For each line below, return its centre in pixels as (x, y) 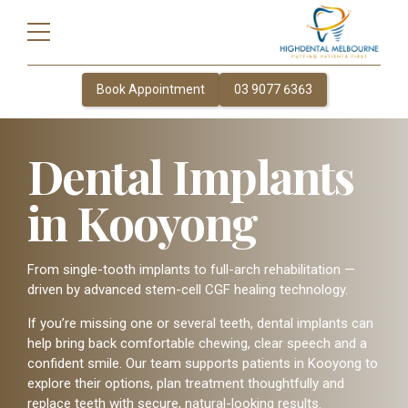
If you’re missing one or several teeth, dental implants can (200, 323)
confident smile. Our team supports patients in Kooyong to (203, 363)
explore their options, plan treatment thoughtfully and (186, 383)
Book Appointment (150, 89)
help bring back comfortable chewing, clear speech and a (197, 343)
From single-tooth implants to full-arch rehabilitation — (191, 270)
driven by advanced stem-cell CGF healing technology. (188, 290)
